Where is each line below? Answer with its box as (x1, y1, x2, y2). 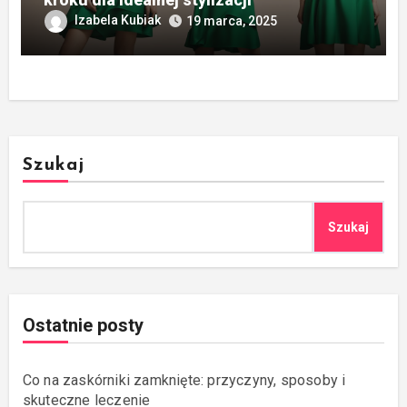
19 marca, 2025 (185, 13, 277, 28)
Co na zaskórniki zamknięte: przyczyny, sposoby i (22, 371, 346, 389)
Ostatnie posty (22, 313, 144, 336)
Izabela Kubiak (74, 13, 161, 27)
